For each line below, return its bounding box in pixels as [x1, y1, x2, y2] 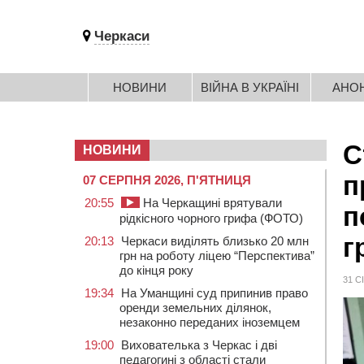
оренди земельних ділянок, [119, 301, 271, 314]
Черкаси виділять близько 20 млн [121, 234, 309, 248]
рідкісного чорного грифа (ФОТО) [119, 211, 303, 225]
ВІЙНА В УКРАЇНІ [201, 80, 299, 94]
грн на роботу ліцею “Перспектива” [119, 249, 314, 262]
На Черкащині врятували [140, 196, 282, 210]
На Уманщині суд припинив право [121, 286, 308, 300]
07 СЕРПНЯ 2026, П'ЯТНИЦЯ [83, 173, 251, 187]
